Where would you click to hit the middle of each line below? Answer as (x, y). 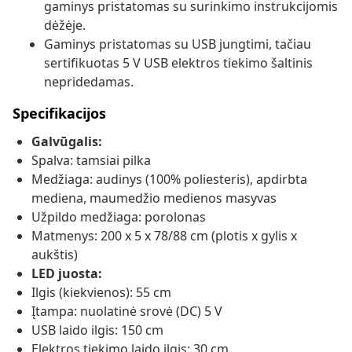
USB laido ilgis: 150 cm (97, 330)
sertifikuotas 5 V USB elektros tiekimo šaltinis (178, 63)
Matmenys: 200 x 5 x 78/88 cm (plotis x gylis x (164, 236)
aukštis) (55, 255)
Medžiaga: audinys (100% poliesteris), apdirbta (169, 180)
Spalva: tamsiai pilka (91, 161)
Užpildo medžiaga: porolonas (119, 217)
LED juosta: (67, 274)
